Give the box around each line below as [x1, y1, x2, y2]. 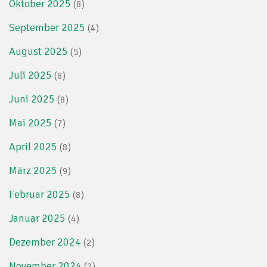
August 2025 [9, 44, 68, 58]
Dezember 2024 [9, 235, 81, 249]
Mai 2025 [9, 116, 52, 129]
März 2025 [9, 163, 57, 177]
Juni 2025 [9, 92, 55, 105]
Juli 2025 [9, 68, 52, 82]
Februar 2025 [9, 187, 70, 201]
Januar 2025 [9, 211, 66, 225]
